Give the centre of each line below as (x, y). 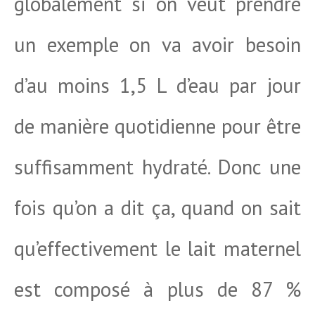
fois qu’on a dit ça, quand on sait (157, 207)
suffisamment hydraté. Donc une (157, 167)
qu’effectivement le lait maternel (157, 248)
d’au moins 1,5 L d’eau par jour (157, 85)
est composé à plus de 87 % (157, 289)
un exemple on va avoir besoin (157, 44)
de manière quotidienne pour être (157, 126)
